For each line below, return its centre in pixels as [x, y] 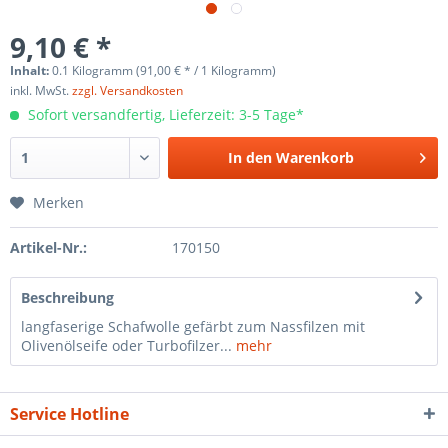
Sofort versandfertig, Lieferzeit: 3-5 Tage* [164, 114]
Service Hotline [69, 414]
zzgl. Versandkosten [127, 90]
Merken [58, 202]
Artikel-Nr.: [48, 247]
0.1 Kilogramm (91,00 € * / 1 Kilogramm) [164, 70]
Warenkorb [315, 157]
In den [250, 157]
